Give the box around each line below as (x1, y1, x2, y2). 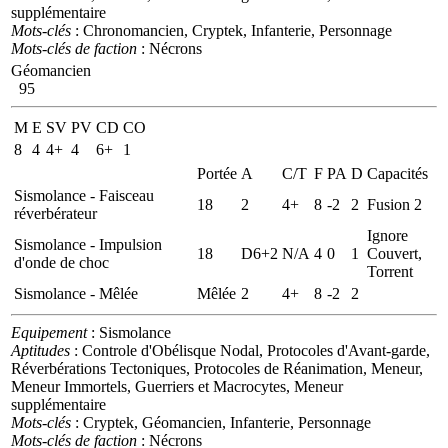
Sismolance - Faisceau (14, 186, 154, 204)
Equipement (11, 323, 87, 341)
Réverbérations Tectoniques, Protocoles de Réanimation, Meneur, (11, 359, 423, 377)
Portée (197, 164, 237, 182)
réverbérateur (14, 204, 97, 222)
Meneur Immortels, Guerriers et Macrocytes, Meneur (11, 377, 343, 395)
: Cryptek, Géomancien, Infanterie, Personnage (71, 413, 371, 431)
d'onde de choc (14, 253, 109, 271)
